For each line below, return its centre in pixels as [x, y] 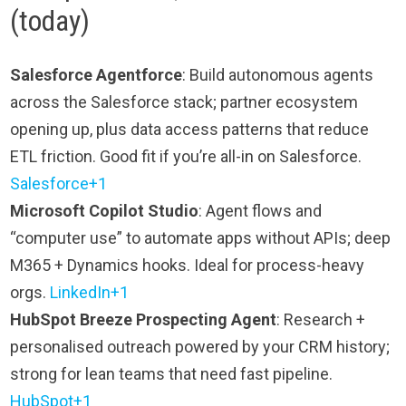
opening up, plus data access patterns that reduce [190, 130]
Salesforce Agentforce [97, 75]
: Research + [321, 320]
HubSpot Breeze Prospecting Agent [144, 320]
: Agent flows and [261, 211]
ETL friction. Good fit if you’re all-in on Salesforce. [186, 157]
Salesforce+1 [59, 184]
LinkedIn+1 [90, 293]
